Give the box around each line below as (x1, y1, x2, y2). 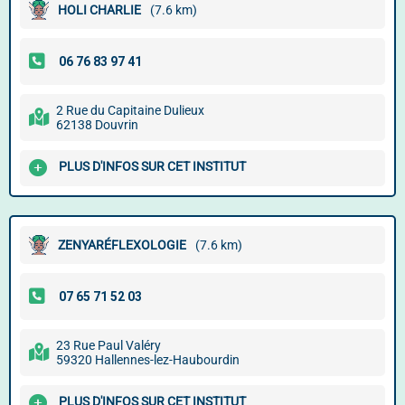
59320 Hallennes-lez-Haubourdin (56, 353, 240, 367)
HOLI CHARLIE (58, 3, 141, 17)
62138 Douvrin (56, 118, 138, 132)
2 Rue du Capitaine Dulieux (56, 103, 204, 118)
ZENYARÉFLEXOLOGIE (58, 238, 186, 252)
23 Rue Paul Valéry (56, 338, 161, 353)
